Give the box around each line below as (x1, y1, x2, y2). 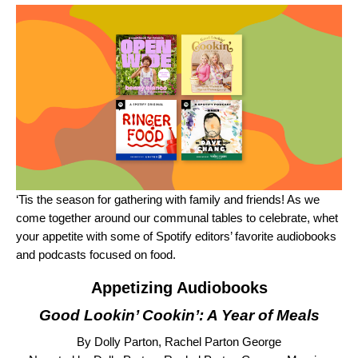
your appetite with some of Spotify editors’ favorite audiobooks (16, 229, 336, 244)
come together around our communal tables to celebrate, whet (16, 211, 338, 225)
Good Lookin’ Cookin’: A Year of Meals (38, 307, 320, 324)
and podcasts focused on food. (16, 248, 176, 262)
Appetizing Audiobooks (90, 279, 268, 297)
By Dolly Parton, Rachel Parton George (77, 335, 281, 349)
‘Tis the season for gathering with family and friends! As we (16, 193, 320, 207)
